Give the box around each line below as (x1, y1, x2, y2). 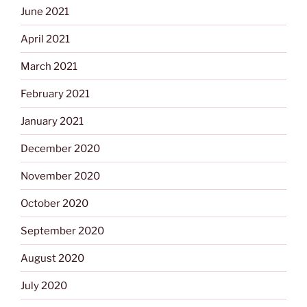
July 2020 (21, 279, 67, 292)
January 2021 (21, 114, 84, 127)
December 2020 (21, 142, 100, 155)
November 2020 (21, 169, 100, 182)
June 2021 (21, 5, 69, 18)
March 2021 (21, 60, 77, 73)
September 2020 (21, 224, 104, 237)
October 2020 (21, 197, 88, 210)
